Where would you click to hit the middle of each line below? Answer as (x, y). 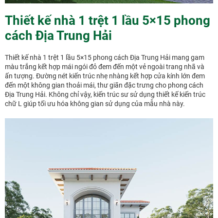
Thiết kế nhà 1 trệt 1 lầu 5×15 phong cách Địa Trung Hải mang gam (105, 58)
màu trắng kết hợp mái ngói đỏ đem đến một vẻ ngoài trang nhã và (105, 67)
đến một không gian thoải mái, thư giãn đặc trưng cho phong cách (104, 85)
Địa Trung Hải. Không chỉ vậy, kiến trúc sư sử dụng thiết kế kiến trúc (105, 95)
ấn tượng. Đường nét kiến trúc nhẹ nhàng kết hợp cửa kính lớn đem (105, 76)
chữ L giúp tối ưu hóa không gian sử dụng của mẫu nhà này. (95, 104)
